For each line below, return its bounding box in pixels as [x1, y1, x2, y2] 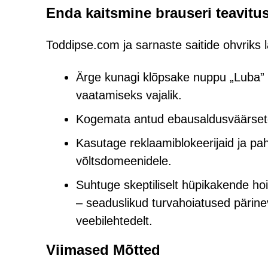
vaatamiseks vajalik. [76, 89, 182, 102]
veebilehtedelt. [76, 214, 153, 227]
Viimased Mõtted [46, 242, 160, 258]
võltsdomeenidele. [76, 154, 172, 167]
